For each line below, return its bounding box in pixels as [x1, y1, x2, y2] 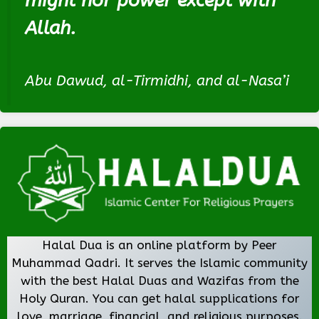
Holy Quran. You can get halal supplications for [19, 291, 300, 305]
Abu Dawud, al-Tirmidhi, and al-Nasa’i [25, 72, 289, 90]
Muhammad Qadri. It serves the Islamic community [11, 255, 308, 270]
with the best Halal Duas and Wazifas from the [20, 273, 299, 288]
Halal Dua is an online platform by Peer [42, 237, 277, 252]
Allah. [25, 17, 76, 40]
